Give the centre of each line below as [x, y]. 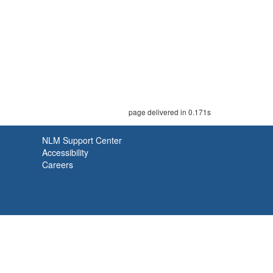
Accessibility [65, 152]
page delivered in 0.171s [170, 112]
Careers [58, 165]
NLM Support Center [82, 140]
